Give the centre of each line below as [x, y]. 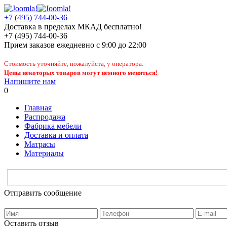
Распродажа [45, 117]
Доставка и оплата [56, 135]
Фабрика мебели [53, 126]
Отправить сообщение [43, 193]
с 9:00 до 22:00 [120, 45]
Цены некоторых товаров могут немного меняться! [81, 73]
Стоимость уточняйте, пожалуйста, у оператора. [74, 64]
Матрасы [40, 144]
